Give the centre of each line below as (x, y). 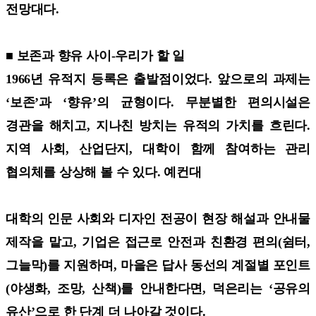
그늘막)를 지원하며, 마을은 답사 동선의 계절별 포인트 (158, 265)
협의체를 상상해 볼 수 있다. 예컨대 (104, 172)
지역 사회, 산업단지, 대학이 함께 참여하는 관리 (158, 148)
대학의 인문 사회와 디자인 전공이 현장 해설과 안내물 (158, 218)
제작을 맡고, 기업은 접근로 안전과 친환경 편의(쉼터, (158, 242)
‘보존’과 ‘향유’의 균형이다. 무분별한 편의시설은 (158, 102)
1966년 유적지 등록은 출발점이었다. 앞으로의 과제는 (158, 79)
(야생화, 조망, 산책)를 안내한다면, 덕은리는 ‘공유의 (158, 288)
